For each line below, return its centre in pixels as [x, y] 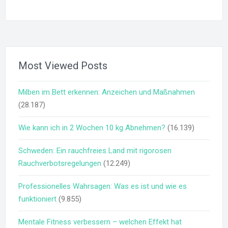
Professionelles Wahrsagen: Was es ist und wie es [103, 186]
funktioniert [37, 199]
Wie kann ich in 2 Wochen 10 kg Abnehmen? [92, 127]
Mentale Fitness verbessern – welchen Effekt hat [100, 222]
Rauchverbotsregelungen [60, 163]
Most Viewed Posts [63, 65]
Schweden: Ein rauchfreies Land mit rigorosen [95, 150]
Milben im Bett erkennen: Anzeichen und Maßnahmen [107, 92]
